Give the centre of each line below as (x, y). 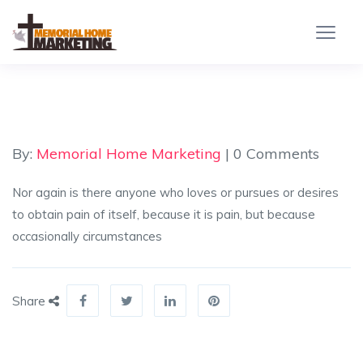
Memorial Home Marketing (129, 154)
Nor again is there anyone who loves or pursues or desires (175, 192)
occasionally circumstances (87, 236)
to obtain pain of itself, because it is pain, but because (164, 214)
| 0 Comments (270, 154)
